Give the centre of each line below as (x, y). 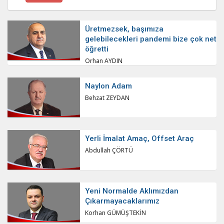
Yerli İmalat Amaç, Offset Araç (139, 139)
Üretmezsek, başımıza (124, 29)
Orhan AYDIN (104, 61)
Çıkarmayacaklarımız (122, 201)
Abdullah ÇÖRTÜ (109, 150)
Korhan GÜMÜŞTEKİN (115, 213)
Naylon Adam (108, 86)
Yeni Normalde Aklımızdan (132, 191)
